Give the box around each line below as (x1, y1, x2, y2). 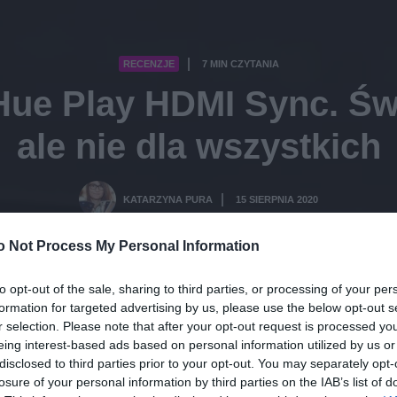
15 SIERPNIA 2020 (236, 194, 318, 206)
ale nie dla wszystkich (16, 127, 381, 167)
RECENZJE (122, 58, 175, 70)
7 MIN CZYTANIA (201, 58, 279, 70)
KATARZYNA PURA (123, 194, 213, 206)
